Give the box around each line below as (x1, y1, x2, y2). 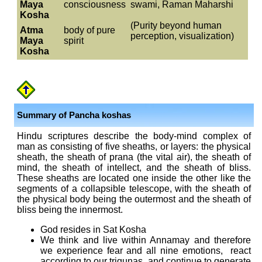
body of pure (64, 25, 115, 35)
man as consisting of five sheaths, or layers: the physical (17, 142, 251, 151)
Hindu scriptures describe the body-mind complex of (17, 131, 251, 141)
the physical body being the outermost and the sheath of (17, 194, 251, 204)
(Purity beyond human (130, 20, 222, 30)
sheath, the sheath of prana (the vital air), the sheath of (17, 152, 251, 162)
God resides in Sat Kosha (40, 225, 146, 235)
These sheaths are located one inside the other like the (17, 173, 251, 183)
